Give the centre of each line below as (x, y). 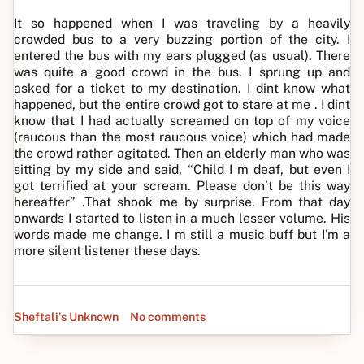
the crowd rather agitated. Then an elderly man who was (182, 153)
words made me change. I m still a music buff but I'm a (182, 234)
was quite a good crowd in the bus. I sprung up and (182, 72)
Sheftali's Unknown (66, 316)
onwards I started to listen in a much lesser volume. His (182, 218)
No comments (168, 316)
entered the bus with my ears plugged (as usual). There (182, 56)
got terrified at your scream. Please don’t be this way (182, 186)
